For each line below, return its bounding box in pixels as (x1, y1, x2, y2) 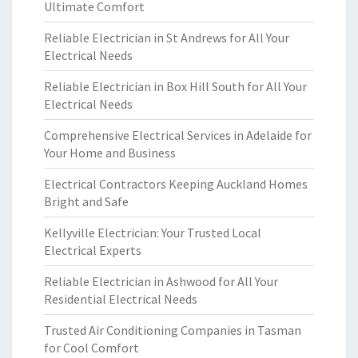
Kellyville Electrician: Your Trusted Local (44, 225, 261, 241)
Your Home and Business (44, 145, 176, 161)
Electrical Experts (44, 242, 141, 258)
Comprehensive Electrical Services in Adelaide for (44, 127, 312, 143)
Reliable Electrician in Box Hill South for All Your (44, 78, 307, 94)
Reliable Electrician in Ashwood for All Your (44, 273, 278, 289)
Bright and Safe (44, 193, 129, 209)
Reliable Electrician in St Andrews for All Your (44, 30, 289, 46)
